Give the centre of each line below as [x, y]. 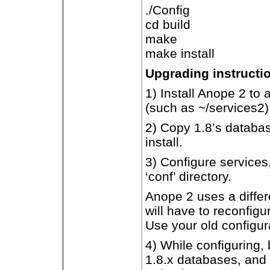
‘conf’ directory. [188, 176]
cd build [168, 24]
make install [180, 53]
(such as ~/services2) [207, 108]
